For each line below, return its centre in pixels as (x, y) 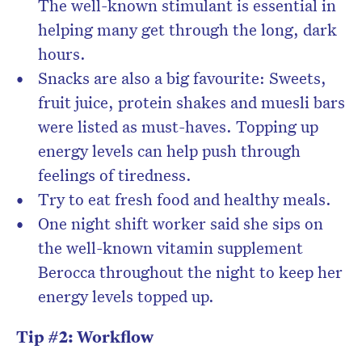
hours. (62, 54)
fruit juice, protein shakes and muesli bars (192, 102)
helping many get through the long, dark (187, 29)
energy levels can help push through (169, 151)
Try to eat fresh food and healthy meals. (185, 199)
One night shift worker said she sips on (181, 223)
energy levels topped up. (126, 296)
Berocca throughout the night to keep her (190, 272)
